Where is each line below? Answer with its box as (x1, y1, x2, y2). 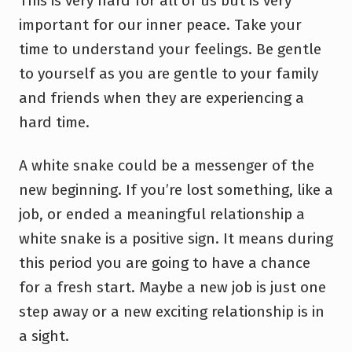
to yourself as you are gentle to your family (19, 64, 318, 82)
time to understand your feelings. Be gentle (19, 39, 321, 58)
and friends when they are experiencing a (19, 88, 304, 107)
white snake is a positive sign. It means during (19, 229, 333, 247)
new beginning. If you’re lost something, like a (19, 180, 333, 199)
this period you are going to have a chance (19, 253, 310, 272)
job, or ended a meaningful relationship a (19, 204, 305, 223)
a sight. (19, 326, 69, 345)
